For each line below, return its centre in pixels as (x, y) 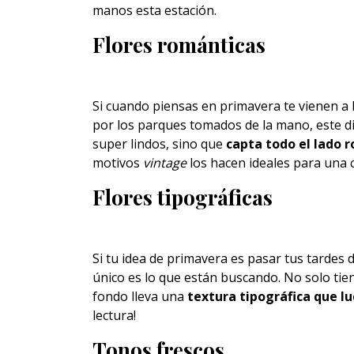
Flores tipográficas (183, 197)
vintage (165, 163)
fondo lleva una (140, 296)
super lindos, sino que (159, 144)
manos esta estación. (154, 10)
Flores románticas (179, 45)
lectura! (114, 315)
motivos (118, 163)
